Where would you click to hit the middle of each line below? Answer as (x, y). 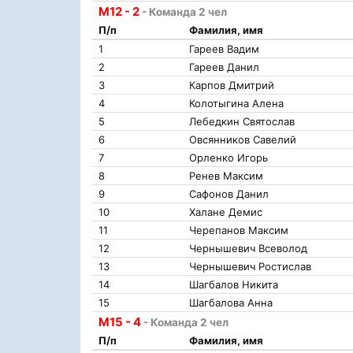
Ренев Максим (226, 176)
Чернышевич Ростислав (250, 266)
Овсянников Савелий (243, 139)
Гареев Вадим (224, 49)
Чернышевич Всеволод (248, 248)
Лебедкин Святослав (242, 121)
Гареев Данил (224, 67)
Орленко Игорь (229, 158)
